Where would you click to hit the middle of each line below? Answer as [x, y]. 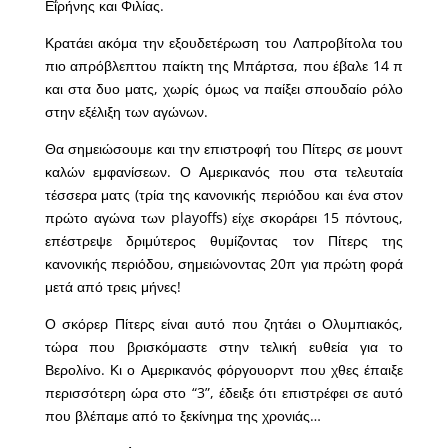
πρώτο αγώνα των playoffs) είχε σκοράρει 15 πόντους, [224, 217]
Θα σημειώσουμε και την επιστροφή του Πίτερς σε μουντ [224, 148]
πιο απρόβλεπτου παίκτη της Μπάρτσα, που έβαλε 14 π [224, 65]
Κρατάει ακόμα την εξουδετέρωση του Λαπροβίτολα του [224, 42]
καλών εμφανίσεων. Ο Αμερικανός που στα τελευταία [224, 171]
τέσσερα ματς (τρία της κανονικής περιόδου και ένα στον [224, 194]
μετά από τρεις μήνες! [112, 286]
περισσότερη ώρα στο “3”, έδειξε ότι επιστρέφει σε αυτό [224, 392]
